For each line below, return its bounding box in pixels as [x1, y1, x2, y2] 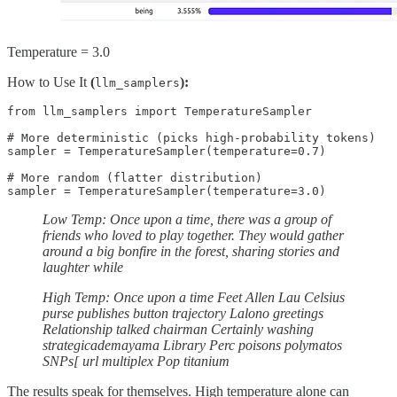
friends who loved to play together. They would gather [43, 227, 344, 243]
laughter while [43, 259, 123, 275]
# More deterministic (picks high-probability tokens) [7, 130, 376, 144]
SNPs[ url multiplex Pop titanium [43, 353, 230, 369]
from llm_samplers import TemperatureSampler [7, 104, 312, 118]
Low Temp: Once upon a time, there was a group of [43, 211, 331, 227]
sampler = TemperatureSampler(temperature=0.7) [7, 144, 326, 158]
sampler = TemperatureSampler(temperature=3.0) [7, 183, 326, 198]
